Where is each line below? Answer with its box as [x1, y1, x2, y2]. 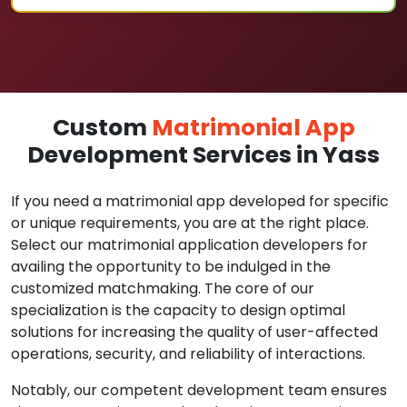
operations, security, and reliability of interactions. [11, 343, 365, 364]
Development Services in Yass [27, 139, 380, 171]
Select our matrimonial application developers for [11, 234, 368, 255]
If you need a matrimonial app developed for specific [11, 191, 389, 212]
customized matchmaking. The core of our [11, 278, 314, 299]
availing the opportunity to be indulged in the [11, 256, 331, 277]
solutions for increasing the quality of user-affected [11, 322, 378, 342]
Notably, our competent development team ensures [11, 380, 387, 401]
